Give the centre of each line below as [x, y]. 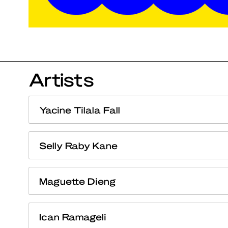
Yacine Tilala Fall [80, 109]
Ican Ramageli [73, 216]
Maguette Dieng [78, 181]
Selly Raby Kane [78, 145]
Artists [61, 79]
